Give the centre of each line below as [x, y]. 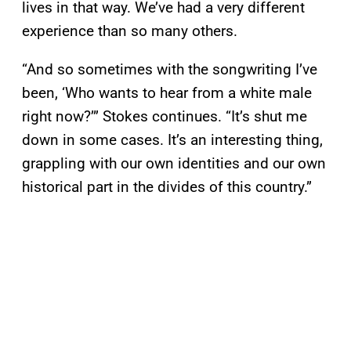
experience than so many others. [130, 31]
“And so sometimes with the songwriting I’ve [170, 70]
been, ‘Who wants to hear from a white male [167, 93]
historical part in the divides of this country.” [167, 187]
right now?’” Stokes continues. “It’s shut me [165, 117]
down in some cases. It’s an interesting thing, [172, 140]
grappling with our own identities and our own [174, 164]
